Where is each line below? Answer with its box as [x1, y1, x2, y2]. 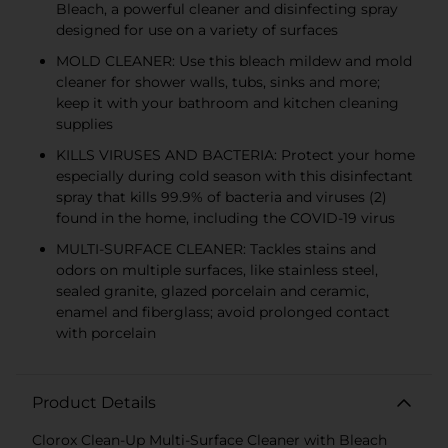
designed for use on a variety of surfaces [56, 20, 338, 39]
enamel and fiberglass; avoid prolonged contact [56, 302, 390, 321]
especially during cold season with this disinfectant [56, 166, 413, 185]
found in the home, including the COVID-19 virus [56, 208, 395, 227]
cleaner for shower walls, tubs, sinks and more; [56, 72, 380, 91]
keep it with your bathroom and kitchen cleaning [56, 93, 399, 112]
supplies [56, 114, 113, 133]
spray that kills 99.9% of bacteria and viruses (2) [56, 187, 387, 206]
